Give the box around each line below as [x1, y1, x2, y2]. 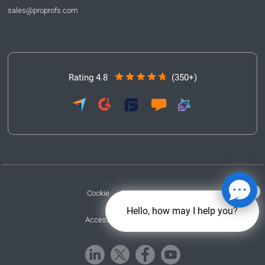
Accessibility [85, 215, 128, 224]
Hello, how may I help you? [127, 205, 238, 216]
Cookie [87, 188, 109, 198]
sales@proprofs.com [8, 5, 78, 15]
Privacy [121, 188, 145, 198]
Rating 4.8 [68, 72, 108, 83]
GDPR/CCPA [138, 215, 180, 224]
